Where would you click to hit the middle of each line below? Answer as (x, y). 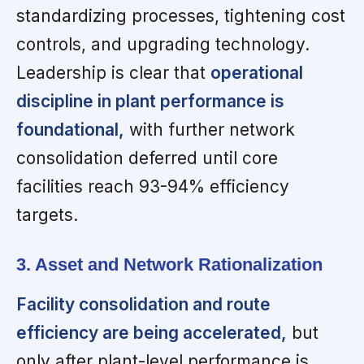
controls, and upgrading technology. (163, 44)
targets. (47, 214)
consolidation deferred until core (147, 158)
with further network (210, 129)
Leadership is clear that (113, 72)
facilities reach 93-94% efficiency (153, 186)
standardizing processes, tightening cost (181, 15)
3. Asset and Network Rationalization (169, 265)
